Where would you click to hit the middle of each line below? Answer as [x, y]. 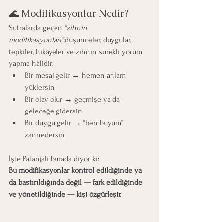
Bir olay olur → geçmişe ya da [73, 99]
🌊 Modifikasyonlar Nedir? [69, 14]
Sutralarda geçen [37, 28]
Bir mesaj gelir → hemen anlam [76, 76]
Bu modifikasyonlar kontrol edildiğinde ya [76, 171]
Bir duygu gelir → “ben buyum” [75, 123]
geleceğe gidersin [54, 111]
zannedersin [45, 135]
